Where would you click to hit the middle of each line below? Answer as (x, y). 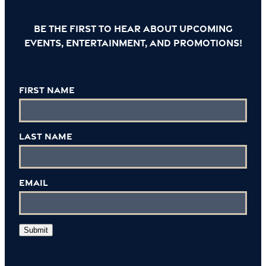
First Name (47, 90)
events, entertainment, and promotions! (133, 43)
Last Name (46, 137)
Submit (36, 230)
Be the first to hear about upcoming (133, 29)
